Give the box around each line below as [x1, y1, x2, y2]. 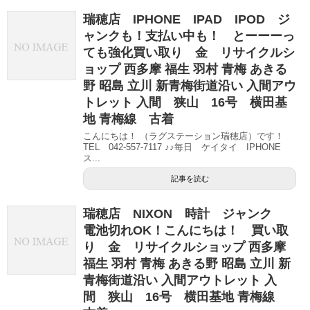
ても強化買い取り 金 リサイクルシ [83, 45, 295, 60]
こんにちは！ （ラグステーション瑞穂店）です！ [83, 130, 284, 141]
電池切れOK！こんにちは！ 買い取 [83, 223, 289, 237]
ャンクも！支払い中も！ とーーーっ [83, 28, 295, 43]
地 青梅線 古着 [83, 111, 174, 126]
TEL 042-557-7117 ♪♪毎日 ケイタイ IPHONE [83, 141, 290, 152]
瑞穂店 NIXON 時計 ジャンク [83, 206, 284, 221]
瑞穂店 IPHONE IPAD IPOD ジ [83, 12, 290, 26]
